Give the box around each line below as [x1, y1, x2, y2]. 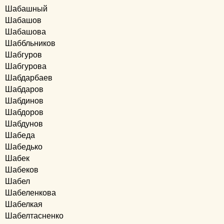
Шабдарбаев [5, 73, 52, 82]
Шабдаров [5, 85, 43, 93]
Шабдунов [5, 119, 43, 128]
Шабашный [5, 4, 47, 13]
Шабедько [5, 142, 42, 151]
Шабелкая [5, 200, 42, 208]
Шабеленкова [5, 188, 56, 197]
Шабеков [5, 165, 38, 174]
